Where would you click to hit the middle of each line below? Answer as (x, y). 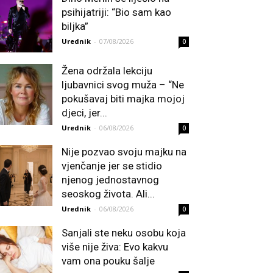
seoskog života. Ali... (108, 194)
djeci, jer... (84, 113)
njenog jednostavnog (110, 180)
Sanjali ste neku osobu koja (124, 233)
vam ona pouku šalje (108, 261)
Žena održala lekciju (107, 71)
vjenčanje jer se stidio (112, 166)
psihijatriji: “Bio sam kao (116, 12)
